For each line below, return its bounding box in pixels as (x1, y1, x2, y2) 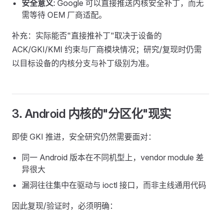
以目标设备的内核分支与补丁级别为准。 (12, 58, 154, 68)
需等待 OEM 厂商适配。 (22, 10, 107, 20)
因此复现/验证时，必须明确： (12, 201, 117, 211)
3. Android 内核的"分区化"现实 (12, 107, 171, 121)
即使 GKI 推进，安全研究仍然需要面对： (12, 132, 156, 142)
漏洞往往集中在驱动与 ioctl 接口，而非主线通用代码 (22, 180, 206, 190)
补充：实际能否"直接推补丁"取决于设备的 (12, 31, 162, 40)
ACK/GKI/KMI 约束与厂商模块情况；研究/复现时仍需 (12, 44, 202, 54)
